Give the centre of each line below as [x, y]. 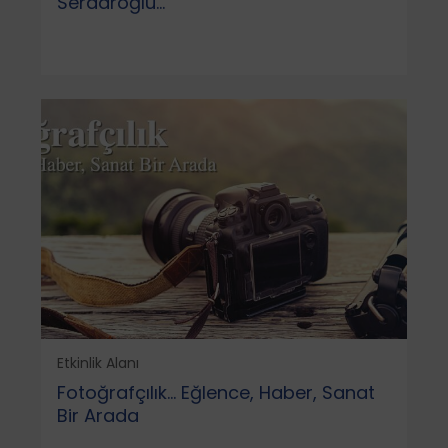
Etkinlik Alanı [97, 362]
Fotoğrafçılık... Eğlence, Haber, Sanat [215, 392]
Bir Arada [97, 415]
